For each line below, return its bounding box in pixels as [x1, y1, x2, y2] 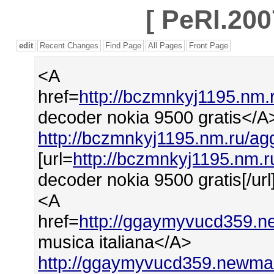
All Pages [148, 41, 183, 50]
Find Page [105, 41, 142, 50]
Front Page [189, 41, 229, 50]
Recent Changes [40, 41, 99, 50]
